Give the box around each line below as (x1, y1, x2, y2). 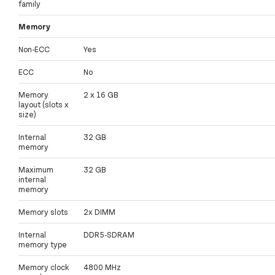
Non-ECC (18, 44, 50, 55)
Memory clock (18, 262, 69, 273)
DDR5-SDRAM (83, 230, 134, 240)
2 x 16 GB (83, 90, 118, 100)
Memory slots (18, 207, 68, 217)
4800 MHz (83, 262, 121, 273)
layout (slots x (18, 99, 69, 110)
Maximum (18, 165, 53, 175)
